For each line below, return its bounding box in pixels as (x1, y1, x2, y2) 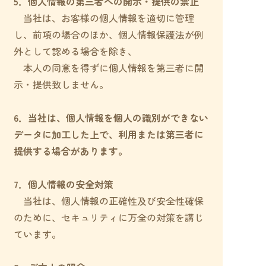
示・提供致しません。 (13, 77, 109, 91)
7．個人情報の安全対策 (13, 177, 113, 191)
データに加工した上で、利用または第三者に (13, 127, 204, 141)
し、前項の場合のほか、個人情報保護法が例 (13, 27, 204, 42)
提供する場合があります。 (13, 144, 128, 158)
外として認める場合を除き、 (13, 44, 137, 58)
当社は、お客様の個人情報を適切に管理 (13, 11, 194, 25)
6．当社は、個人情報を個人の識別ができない (13, 110, 208, 125)
